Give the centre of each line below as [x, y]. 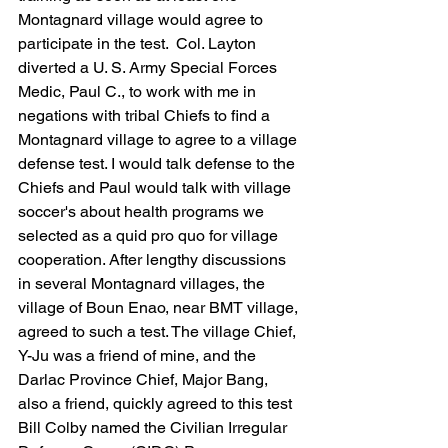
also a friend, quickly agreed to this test [157, 403]
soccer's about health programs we [143, 211]
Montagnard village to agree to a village [159, 139]
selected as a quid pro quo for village [150, 235]
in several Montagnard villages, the [143, 283]
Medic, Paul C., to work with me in [139, 91]
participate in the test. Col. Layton [139, 43]
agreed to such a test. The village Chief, [159, 331]
